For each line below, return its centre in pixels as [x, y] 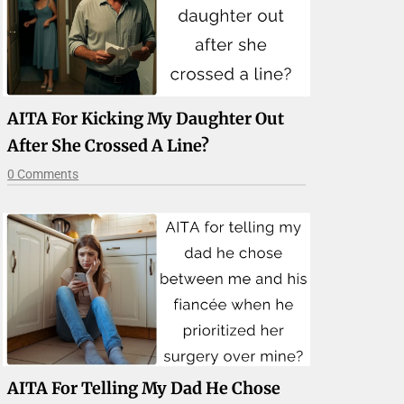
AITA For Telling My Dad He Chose [144, 389]
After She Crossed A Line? [109, 145]
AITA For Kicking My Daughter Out [146, 118]
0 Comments [43, 174]
